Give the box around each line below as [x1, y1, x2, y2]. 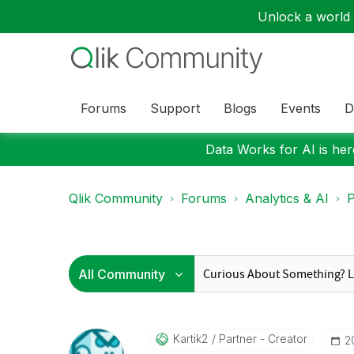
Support [150, 100, 200, 116]
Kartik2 [172, 332, 208, 345]
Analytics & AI [245, 190, 329, 206]
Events [281, 100, 321, 116]
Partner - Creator [215, 332, 307, 345]
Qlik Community [69, 190, 163, 206]
